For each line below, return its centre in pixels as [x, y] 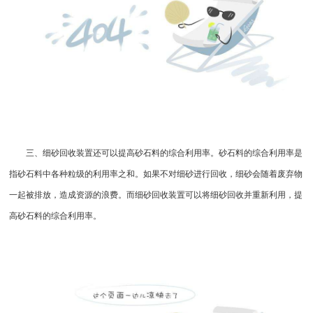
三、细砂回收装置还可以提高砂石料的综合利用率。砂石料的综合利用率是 [156, 153]
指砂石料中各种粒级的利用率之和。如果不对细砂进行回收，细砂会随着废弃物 [156, 174]
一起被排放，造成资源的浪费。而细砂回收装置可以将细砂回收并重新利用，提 [156, 195]
